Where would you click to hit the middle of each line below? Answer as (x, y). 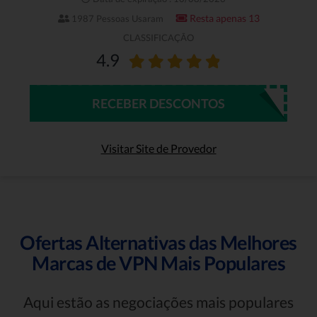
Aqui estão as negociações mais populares (158, 302)
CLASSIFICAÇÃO (158, 38)
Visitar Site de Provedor (158, 149)
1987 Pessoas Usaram (116, 18)
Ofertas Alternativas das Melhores (158, 243)
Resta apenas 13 (223, 18)
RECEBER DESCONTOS (158, 104)
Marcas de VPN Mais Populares (158, 263)
